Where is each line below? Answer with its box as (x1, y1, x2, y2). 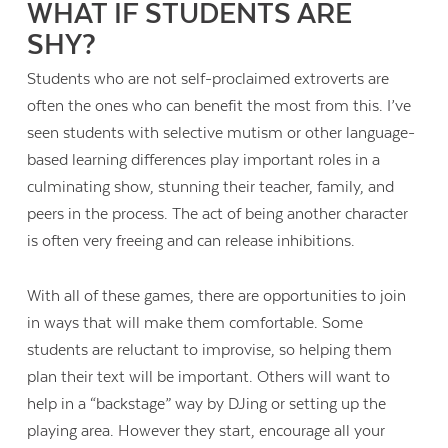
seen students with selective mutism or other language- (27, 124, 416, 143)
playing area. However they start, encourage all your (27, 421, 386, 440)
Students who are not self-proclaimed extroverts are (27, 70, 390, 89)
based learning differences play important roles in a (27, 151, 381, 170)
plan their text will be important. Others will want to (27, 367, 391, 386)
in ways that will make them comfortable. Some (27, 313, 364, 332)
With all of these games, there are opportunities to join (27, 286, 407, 305)
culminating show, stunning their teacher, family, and (27, 178, 395, 197)
